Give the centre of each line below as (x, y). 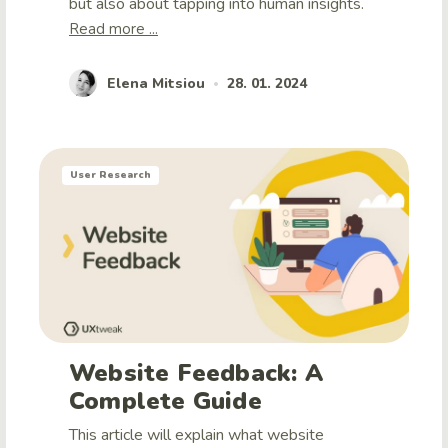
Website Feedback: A (196, 373)
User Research (110, 175)
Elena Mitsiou (156, 83)
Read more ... (113, 29)
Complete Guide (165, 401)
